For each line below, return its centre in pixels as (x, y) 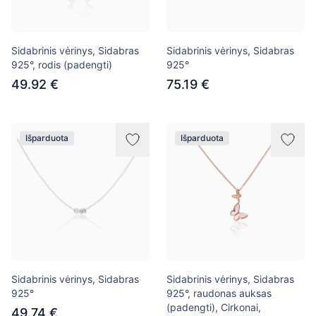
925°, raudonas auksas (219, 293)
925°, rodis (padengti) (62, 65)
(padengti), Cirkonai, (214, 307)
